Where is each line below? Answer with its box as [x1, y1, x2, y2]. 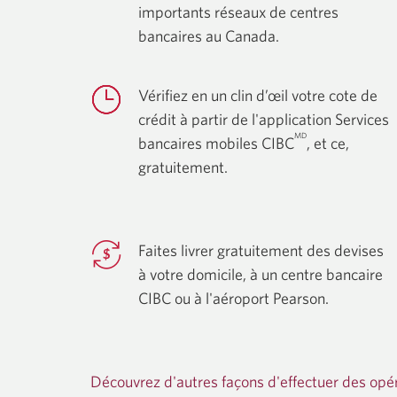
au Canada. [206, 27, 279, 45]
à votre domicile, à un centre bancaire [138, 265, 383, 284]
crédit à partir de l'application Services [138, 110, 389, 128]
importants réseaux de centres [138, 3, 339, 21]
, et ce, [307, 134, 349, 152]
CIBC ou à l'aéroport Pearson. [138, 289, 329, 307]
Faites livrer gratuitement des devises [138, 241, 384, 260]
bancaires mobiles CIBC [138, 134, 294, 152]
